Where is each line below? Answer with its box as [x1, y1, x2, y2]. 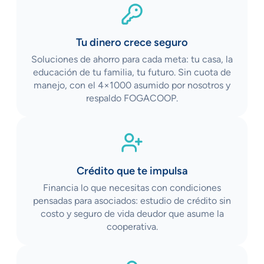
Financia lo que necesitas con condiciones [43, 181, 221, 193]
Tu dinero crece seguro [76, 35, 188, 49]
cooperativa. [106, 220, 158, 232]
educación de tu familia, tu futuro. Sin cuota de [33, 66, 231, 78]
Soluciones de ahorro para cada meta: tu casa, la [31, 53, 233, 65]
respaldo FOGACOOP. [86, 92, 178, 104]
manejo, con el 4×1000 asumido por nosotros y [34, 79, 230, 91]
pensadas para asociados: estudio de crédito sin [33, 194, 231, 206]
